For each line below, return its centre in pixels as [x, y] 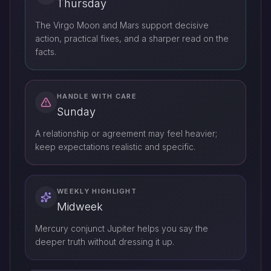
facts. [46, 52]
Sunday [76, 112]
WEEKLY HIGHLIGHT [97, 191]
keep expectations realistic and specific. [115, 147]
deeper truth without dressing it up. [105, 242]
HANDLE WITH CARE [97, 96]
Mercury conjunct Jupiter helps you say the [122, 228]
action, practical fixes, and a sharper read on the [132, 38]
